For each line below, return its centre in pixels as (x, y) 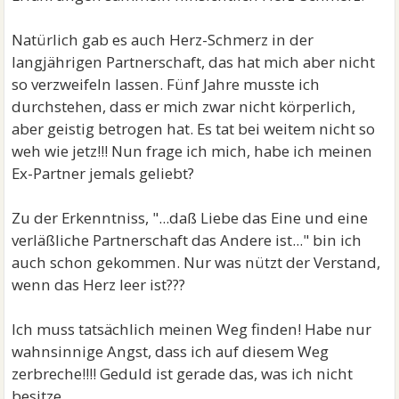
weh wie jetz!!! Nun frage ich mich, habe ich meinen (192, 151)
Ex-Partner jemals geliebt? (103, 173)
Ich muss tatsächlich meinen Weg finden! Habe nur (192, 329)
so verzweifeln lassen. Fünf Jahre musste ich (166, 84)
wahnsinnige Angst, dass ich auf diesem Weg (171, 351)
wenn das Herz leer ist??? (102, 285)
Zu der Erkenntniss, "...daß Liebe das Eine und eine (190, 218)
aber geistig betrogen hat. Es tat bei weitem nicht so (194, 129)
